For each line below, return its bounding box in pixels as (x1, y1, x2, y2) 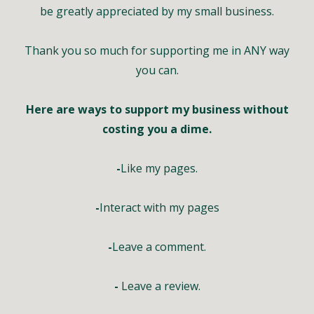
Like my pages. (121, 161, 198, 176)
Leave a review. (118, 278, 200, 294)
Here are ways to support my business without (25, 102, 289, 117)
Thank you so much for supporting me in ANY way (25, 43, 289, 58)
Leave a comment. (112, 239, 206, 254)
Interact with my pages (99, 200, 219, 215)
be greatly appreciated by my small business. (40, 4, 274, 19)
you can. (135, 62, 179, 78)
